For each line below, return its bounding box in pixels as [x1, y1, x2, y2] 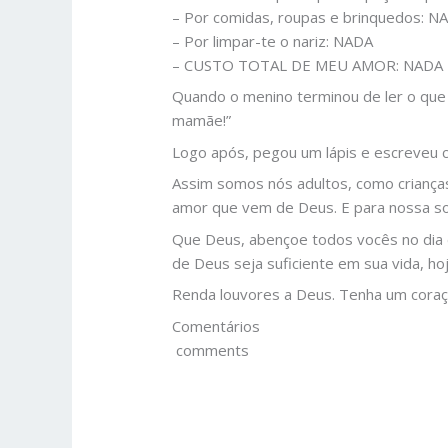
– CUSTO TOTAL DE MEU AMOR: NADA [172, 54, 444, 75]
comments [172, 339, 250, 360]
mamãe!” [172, 110, 232, 131]
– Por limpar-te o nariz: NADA [172, 30, 374, 51]
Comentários [172, 315, 261, 336]
